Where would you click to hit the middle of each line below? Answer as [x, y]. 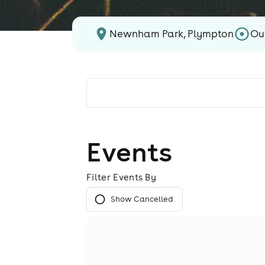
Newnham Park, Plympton [172, 34]
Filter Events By [122, 177]
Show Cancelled [142, 199]
